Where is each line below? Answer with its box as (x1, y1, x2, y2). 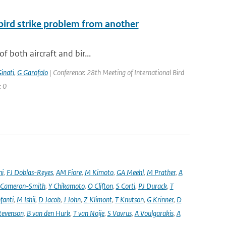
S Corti (116, 181, 135, 191)
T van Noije (73, 208, 104, 218)
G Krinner (146, 195, 174, 204)
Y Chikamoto (48, 181, 85, 191)
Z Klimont (83, 195, 112, 204)
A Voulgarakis (134, 208, 174, 218)
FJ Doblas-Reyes (6, 167, 53, 177)
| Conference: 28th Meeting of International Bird (47, 68, 184, 77)
